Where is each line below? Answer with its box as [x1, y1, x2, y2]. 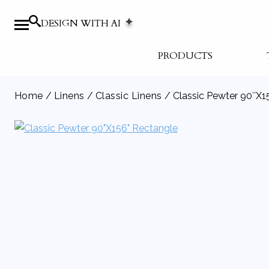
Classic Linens [95, 90, 162, 101]
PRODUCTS [158, 49, 213, 62]
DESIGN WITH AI [41, 17, 123, 30]
